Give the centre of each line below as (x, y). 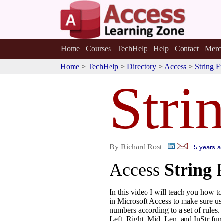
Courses (98, 49)
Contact (186, 49)
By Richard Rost (136, 147)
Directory (142, 66)
